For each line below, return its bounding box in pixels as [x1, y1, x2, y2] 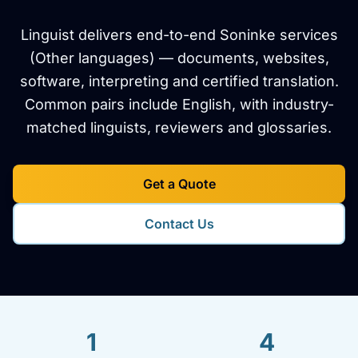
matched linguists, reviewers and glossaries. [26, 119, 332, 136]
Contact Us [144, 216, 214, 232]
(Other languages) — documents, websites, [29, 50, 329, 66]
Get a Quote [142, 176, 216, 192]
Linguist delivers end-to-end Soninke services [20, 26, 338, 43]
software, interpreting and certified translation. [19, 73, 339, 89]
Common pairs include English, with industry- [24, 96, 334, 113]
